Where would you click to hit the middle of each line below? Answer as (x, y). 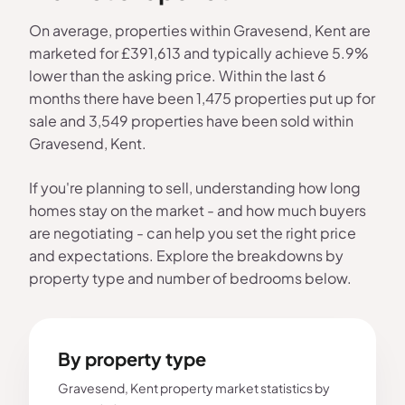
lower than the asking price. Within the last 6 (178, 76)
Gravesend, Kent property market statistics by (194, 388)
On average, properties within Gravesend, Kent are (200, 31)
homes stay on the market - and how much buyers (198, 211)
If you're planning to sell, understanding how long (195, 188)
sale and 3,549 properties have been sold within (191, 121)
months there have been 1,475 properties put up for (202, 99)
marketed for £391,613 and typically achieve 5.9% (199, 53)
